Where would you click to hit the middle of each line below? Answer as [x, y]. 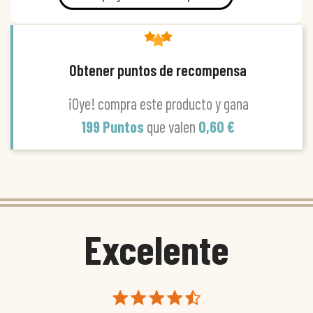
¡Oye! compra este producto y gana [158, 103]
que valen [173, 126]
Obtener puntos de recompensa [158, 70]
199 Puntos [114, 126]
